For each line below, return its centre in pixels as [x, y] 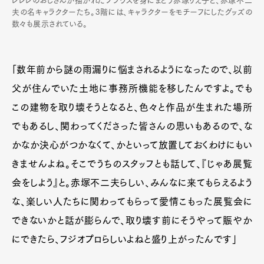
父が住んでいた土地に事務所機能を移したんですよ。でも [132, 89]
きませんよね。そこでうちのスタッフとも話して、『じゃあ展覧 [132, 164]
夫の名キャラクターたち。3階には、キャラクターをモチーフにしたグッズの [132, 12]
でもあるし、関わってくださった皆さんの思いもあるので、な [132, 126]
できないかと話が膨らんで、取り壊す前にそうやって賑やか [132, 221]
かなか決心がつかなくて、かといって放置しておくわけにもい [132, 145]
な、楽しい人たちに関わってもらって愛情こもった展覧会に [132, 202]
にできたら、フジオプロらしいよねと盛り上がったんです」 [125, 240]
